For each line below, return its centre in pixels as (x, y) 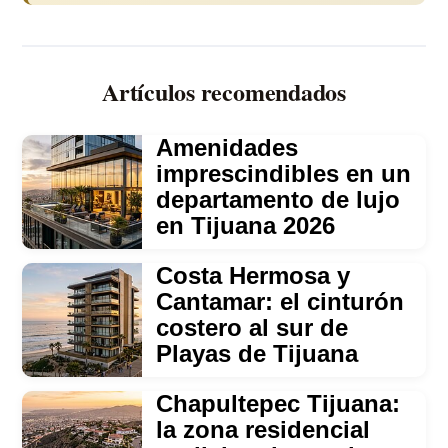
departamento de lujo (278, 199)
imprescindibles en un (284, 173)
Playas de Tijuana (257, 353)
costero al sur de (252, 327)
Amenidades (227, 147)
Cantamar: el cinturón (280, 301)
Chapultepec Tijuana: (278, 403)
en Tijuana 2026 (246, 225)
